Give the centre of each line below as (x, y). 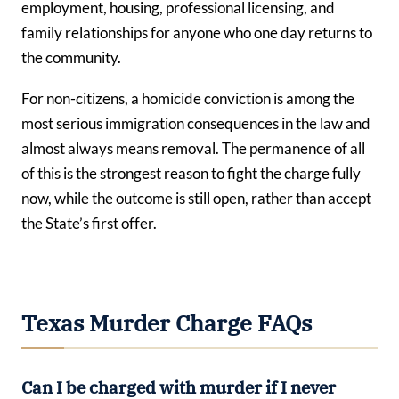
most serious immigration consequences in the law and (196, 123)
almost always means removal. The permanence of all (193, 148)
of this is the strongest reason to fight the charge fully (191, 173)
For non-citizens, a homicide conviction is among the (188, 98)
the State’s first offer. (89, 223)
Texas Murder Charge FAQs (167, 323)
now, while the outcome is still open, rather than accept (196, 198)
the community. (71, 57)
